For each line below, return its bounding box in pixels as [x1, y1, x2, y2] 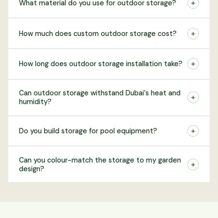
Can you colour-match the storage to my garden [19, 155, 182, 164]
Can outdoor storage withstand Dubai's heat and [19, 89, 181, 98]
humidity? [19, 97, 52, 107]
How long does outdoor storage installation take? [19, 59, 183, 69]
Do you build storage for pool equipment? [19, 127, 158, 136]
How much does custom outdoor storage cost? [19, 29, 177, 38]
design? [19, 164, 45, 173]
